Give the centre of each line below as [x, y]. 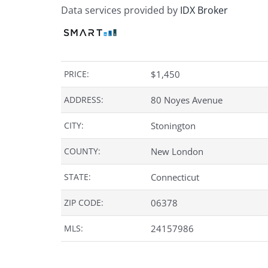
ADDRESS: [84, 100]
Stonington [173, 126]
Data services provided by [121, 10]
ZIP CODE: [84, 203]
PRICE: [77, 74]
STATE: [77, 177]
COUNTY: [82, 151]
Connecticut [175, 177]
